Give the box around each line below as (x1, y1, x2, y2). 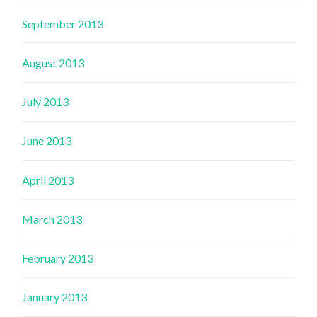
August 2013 (22, 56, 85, 70)
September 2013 (22, 16, 104, 30)
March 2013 (22, 212, 83, 226)
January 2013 (22, 290, 88, 304)
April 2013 (22, 173, 74, 187)
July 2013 (22, 95, 69, 109)
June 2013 (22, 134, 72, 148)
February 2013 (22, 250, 94, 265)
